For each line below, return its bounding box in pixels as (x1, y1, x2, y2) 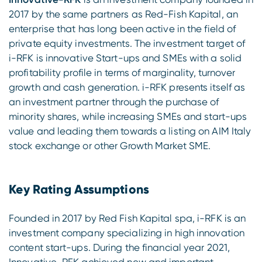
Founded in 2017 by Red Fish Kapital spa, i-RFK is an (9, 212, 246, 224)
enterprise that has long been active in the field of (9, 22, 236, 35)
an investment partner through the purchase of (9, 95, 219, 108)
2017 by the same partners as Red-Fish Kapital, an (9, 8, 238, 20)
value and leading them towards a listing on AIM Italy (9, 125, 251, 137)
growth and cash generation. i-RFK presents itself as (9, 81, 246, 93)
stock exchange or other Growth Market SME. (9, 139, 211, 151)
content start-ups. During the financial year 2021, (9, 242, 230, 253)
